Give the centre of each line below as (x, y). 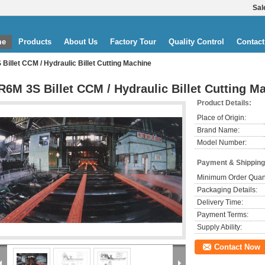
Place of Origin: (222, 118)
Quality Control (196, 42)
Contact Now (237, 247)
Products (35, 42)
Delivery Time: (220, 202)
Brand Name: (218, 130)
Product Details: (224, 103)
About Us (81, 42)
